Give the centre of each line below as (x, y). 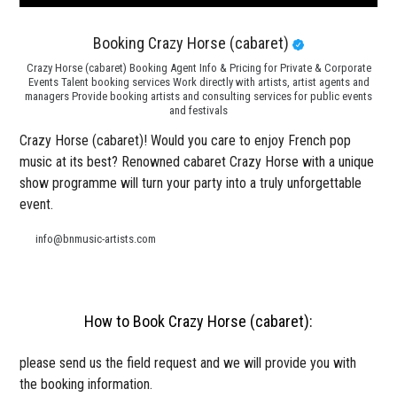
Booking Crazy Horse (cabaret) (193, 43)
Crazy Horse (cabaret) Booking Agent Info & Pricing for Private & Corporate (198, 68)
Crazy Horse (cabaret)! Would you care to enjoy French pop (186, 141)
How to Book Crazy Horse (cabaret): (198, 322)
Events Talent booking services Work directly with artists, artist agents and (198, 82)
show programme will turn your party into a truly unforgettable (191, 183)
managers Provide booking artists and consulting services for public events (198, 97)
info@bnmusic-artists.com (96, 239)
